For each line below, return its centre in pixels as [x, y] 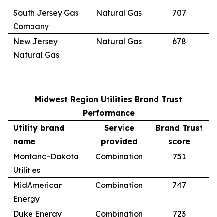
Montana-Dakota [46, 156]
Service [119, 128]
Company [31, 26]
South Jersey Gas [46, 12]
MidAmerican [38, 185]
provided [119, 141]
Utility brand [39, 128]
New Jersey [35, 41]
